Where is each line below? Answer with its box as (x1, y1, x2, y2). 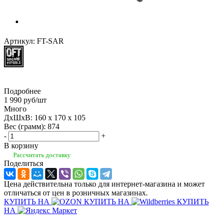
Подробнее (4, 86, 41, 95)
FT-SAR (37, 36, 64, 45)
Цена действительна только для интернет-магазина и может (4, 180, 205, 189)
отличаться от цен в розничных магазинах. (4, 189, 148, 197)
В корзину (4, 141, 38, 150)
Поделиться (4, 159, 43, 168)
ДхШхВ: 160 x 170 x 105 (4, 113, 85, 122)
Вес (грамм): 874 (4, 122, 59, 131)
